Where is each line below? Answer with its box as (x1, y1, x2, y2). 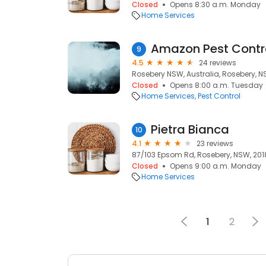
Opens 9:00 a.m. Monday (170, 161, 261, 171)
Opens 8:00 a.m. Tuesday (170, 80, 263, 90)
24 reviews (199, 58, 236, 68)
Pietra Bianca (151, 121, 229, 138)
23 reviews (197, 138, 233, 148)
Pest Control (198, 91, 240, 101)
